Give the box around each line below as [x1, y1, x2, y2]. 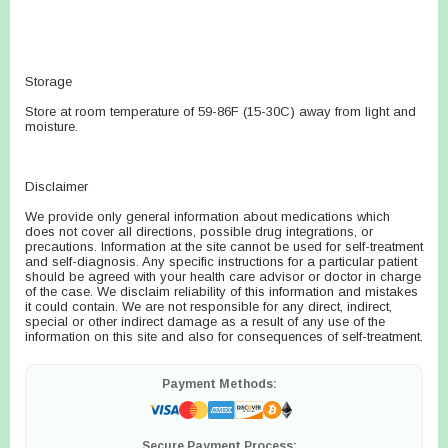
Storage [25, 74, 72, 89]
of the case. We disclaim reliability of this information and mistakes [25, 284, 418, 299]
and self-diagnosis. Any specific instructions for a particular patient [25, 254, 417, 269]
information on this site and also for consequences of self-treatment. [25, 329, 423, 344]
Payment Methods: [161, 377, 277, 391]
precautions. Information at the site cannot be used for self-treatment [25, 239, 423, 254]
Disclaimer [25, 179, 88, 194]
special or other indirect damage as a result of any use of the [25, 314, 385, 329]
